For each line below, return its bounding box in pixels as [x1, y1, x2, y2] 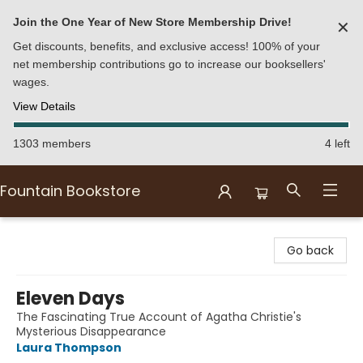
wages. [13, 75, 49, 88]
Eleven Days [16, 286, 125, 311]
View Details [13, 100, 75, 113]
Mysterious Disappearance [16, 323, 166, 340]
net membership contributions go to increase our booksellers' [13, 58, 326, 70]
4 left [325, 137, 350, 150]
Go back [287, 242, 334, 258]
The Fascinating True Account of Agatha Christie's [16, 309, 301, 325]
